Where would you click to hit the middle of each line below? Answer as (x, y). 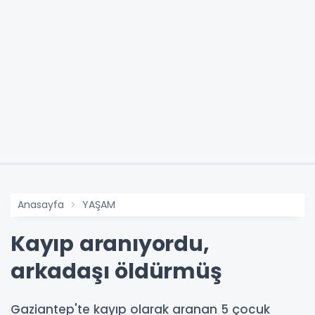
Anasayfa (41, 205)
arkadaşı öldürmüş (116, 272)
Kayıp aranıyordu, (110, 244)
